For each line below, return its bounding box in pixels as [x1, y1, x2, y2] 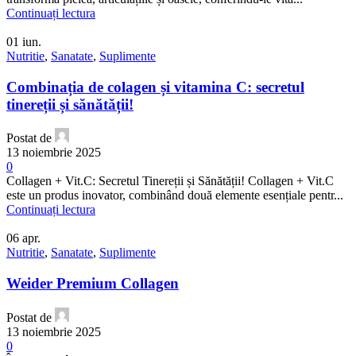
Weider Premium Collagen [6, 275, 179, 292]
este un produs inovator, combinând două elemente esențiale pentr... [6, 188, 343, 203]
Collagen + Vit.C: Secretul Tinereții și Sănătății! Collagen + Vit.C [6, 174, 334, 188]
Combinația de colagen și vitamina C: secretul [6, 78, 304, 95]
